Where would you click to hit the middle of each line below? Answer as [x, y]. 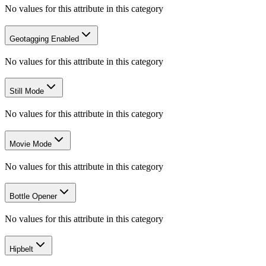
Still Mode [27, 91]
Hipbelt [21, 249]
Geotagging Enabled [44, 39]
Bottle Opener [33, 197]
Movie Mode [31, 144]
